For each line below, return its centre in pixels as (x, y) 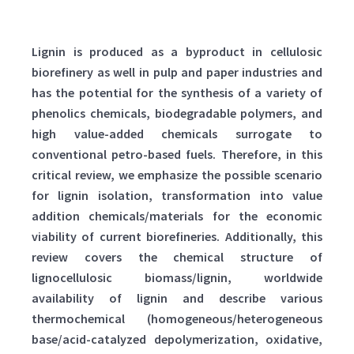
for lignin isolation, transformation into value (177, 196)
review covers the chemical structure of (177, 257)
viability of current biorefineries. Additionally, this (177, 237)
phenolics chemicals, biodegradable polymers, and (177, 113)
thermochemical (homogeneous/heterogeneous (177, 319)
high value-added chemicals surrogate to (177, 134)
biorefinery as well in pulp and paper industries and (177, 72)
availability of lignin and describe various (177, 298)
